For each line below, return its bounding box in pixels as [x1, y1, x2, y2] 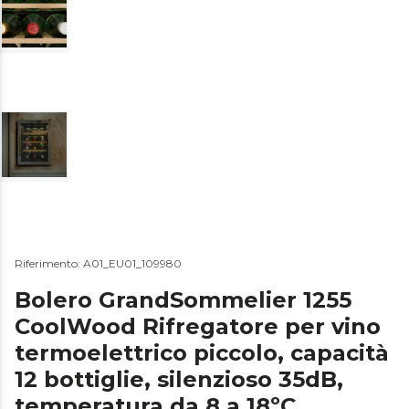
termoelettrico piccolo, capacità [15, 339, 389, 366]
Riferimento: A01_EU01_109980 [15, 256, 182, 270]
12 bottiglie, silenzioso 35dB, [15, 365, 343, 393]
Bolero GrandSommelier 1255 [15, 286, 351, 313]
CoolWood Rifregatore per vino [15, 312, 381, 340]
